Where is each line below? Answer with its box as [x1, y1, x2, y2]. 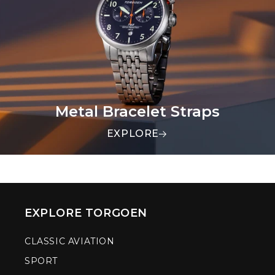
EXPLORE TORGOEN [25, 206, 147, 220]
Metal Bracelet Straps [55, 103, 220, 121]
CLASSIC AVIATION [25, 236, 115, 247]
